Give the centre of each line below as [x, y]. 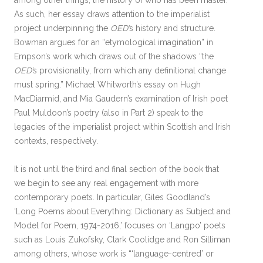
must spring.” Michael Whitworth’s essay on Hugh [107, 85]
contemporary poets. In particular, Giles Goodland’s [112, 197]
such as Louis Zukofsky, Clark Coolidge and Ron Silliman [122, 240]
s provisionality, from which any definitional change [129, 70]
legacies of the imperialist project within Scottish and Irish [122, 127]
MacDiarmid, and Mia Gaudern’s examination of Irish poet [121, 99]
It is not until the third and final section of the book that [117, 169]
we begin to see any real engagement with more [106, 183]
